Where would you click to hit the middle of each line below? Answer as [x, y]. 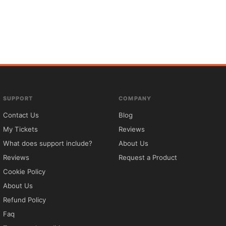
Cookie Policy [24, 172]
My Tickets [20, 129]
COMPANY [135, 98]
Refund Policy [24, 200]
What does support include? [47, 143]
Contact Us [21, 115]
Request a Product [148, 157]
